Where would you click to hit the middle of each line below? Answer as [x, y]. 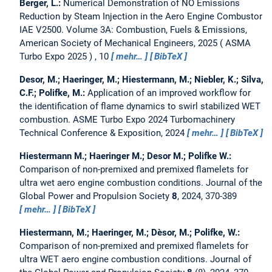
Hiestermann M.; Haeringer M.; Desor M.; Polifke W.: [125, 156]
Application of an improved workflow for [169, 93]
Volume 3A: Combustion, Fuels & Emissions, [157, 30]
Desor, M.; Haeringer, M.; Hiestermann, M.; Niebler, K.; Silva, [141, 80]
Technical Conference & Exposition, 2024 [103, 133]
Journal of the [234, 183]
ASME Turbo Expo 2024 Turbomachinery [154, 120]
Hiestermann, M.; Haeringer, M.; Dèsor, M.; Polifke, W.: [130, 233]
